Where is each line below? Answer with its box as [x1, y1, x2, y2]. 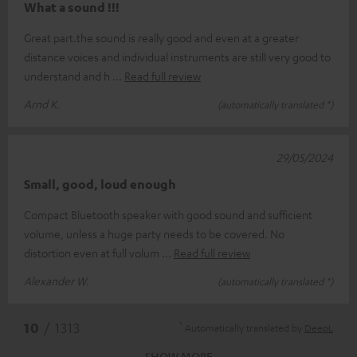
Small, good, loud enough [24, 176, 176, 193]
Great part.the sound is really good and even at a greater [24, 30, 299, 45]
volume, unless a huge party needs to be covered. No [24, 226, 284, 241]
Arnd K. [24, 96, 60, 112]
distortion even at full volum [24, 245, 162, 261]
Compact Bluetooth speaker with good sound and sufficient [24, 207, 312, 222]
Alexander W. [24, 273, 89, 288]
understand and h [24, 69, 112, 84]
